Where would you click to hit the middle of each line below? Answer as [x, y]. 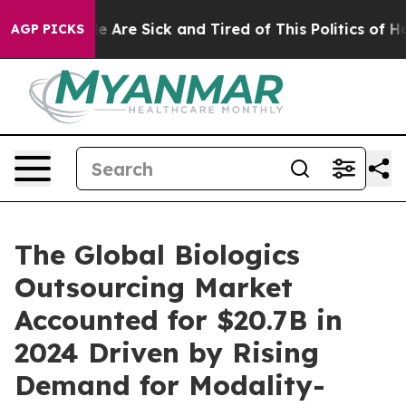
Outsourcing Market [154, 287]
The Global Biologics [157, 255]
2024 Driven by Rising [167, 353]
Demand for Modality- [170, 385]
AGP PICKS [48, 29]
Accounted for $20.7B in [179, 320]
